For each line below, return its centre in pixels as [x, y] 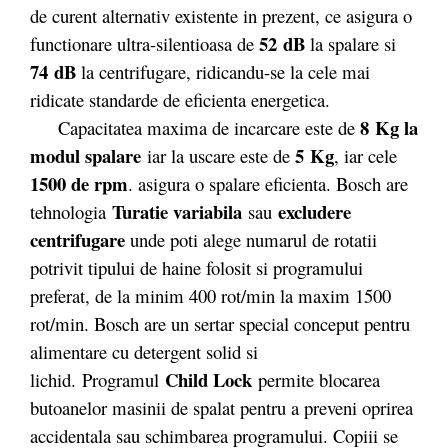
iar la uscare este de [221, 155]
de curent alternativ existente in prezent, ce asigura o [221, 15]
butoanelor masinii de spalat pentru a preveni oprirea [221, 407]
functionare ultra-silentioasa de [144, 43]
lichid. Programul [97, 379]
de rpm [99, 183]
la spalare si [350, 43]
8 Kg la [389, 127]
